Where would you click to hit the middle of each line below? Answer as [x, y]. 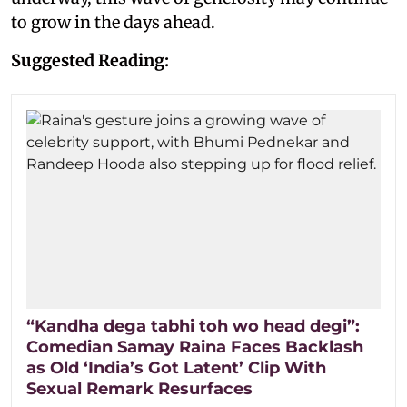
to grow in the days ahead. [113, 22]
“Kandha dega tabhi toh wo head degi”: [193, 326]
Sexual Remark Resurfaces [139, 388]
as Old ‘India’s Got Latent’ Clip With [176, 367]
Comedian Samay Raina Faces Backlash [195, 347]
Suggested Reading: [90, 60]
